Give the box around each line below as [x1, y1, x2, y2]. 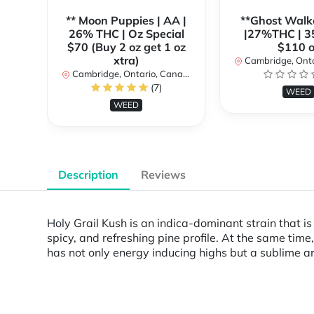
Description [58, 168, 118, 182]
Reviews [141, 168, 186, 182]
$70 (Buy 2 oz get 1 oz [67, 40, 186, 55]
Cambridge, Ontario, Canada [70, 68, 183, 80]
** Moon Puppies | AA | [66, 13, 186, 28]
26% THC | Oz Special [68, 27, 184, 41]
